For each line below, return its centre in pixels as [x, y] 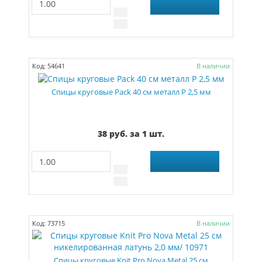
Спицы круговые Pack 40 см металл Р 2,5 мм [131, 92]
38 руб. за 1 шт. [131, 134]
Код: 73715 [49, 223]
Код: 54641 [49, 65]
